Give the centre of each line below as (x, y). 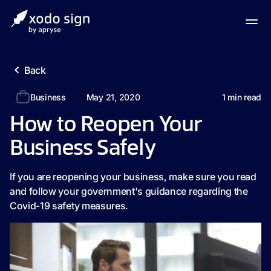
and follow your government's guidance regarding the (129, 191)
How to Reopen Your (106, 125)
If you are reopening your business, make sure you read (133, 177)
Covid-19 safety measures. (69, 206)
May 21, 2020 (113, 97)
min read (243, 97)
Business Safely (83, 149)
